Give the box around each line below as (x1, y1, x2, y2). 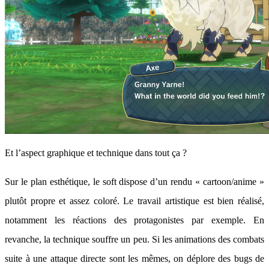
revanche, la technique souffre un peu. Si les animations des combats (5, 234, 264, 244)
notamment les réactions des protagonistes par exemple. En (5, 215, 264, 225)
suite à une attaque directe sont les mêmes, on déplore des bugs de (5, 253, 264, 264)
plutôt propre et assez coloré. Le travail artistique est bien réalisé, (5, 196, 264, 206)
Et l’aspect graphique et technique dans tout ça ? (5, 148, 187, 158)
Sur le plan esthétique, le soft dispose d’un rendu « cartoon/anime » (5, 177, 264, 187)
